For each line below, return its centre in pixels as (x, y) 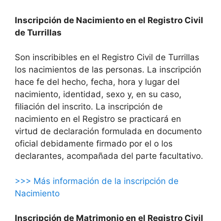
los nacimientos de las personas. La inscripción (108, 70)
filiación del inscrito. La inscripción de (89, 107)
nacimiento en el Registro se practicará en (98, 119)
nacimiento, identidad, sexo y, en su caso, (98, 94)
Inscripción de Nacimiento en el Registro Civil (109, 20)
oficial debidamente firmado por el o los (94, 144)
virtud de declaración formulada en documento (108, 131)
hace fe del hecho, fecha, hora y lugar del (97, 82)
